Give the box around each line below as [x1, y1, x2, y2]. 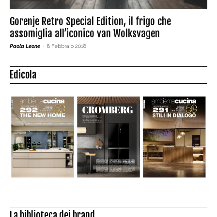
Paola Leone [10, 43, 40, 49]
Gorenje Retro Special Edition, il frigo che [10, 15, 171, 28]
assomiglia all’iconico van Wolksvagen [10, 27, 160, 40]
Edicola [10, 68, 36, 81]
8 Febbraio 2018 [47, 43, 86, 49]
